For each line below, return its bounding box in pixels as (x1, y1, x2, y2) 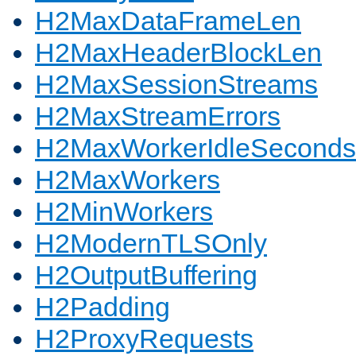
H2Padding (35, 292, 170, 323)
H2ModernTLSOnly (35, 228, 267, 259)
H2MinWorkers (35, 196, 213, 227)
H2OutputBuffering (35, 260, 257, 291)
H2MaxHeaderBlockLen (35, 37, 322, 68)
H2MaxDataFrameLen (35, 6, 301, 37)
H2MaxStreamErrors (35, 101, 281, 132)
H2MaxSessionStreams (35, 69, 318, 100)
